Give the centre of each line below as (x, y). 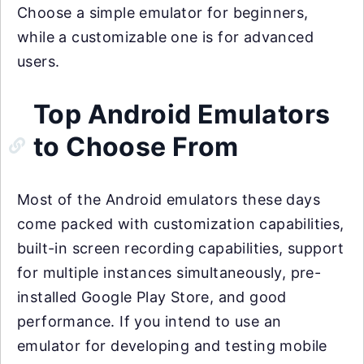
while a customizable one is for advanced (165, 37)
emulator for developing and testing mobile (172, 345)
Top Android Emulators (182, 114)
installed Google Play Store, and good (152, 297)
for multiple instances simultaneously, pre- (169, 272)
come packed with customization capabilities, (181, 223)
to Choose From (136, 146)
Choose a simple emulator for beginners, (163, 12)
